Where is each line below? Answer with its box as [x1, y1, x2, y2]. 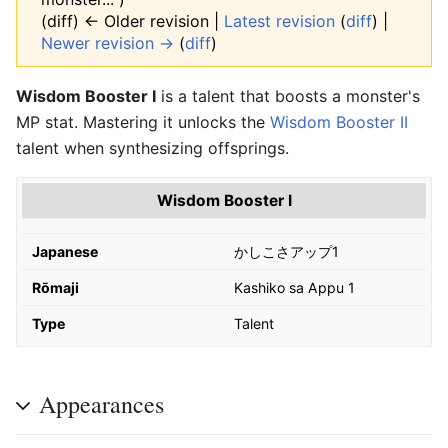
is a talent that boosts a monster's [156, 86, 420, 106]
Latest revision [224, 11, 335, 31]
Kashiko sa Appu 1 [234, 279, 355, 296]
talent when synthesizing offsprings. [16, 138, 289, 158]
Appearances [39, 388, 164, 421]
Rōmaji [32, 279, 79, 296]
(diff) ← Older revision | [41, 11, 224, 31]
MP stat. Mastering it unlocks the [16, 112, 270, 132]
